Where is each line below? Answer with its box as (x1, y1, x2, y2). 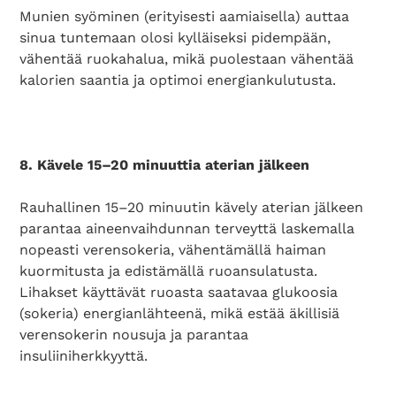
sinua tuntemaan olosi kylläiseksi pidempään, (19, 29, 331, 46)
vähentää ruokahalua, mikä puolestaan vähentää (19, 50, 354, 67)
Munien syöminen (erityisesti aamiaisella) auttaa (19, 8, 350, 25)
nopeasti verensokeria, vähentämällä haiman (19, 241, 327, 258)
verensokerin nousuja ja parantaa (19, 326, 249, 343)
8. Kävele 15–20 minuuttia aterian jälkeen (19, 156, 310, 173)
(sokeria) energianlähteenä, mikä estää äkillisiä (19, 305, 340, 322)
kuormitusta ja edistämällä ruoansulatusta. (19, 263, 318, 279)
